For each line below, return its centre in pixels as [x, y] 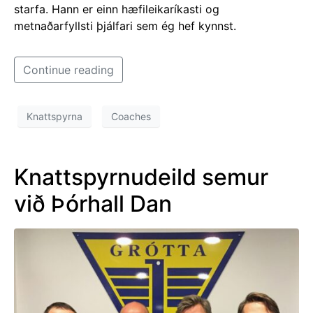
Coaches [131, 116]
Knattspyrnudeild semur [141, 177]
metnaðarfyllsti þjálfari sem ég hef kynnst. [125, 26]
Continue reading [68, 70]
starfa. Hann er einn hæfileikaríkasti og [117, 9]
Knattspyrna [54, 116]
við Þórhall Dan [93, 203]
